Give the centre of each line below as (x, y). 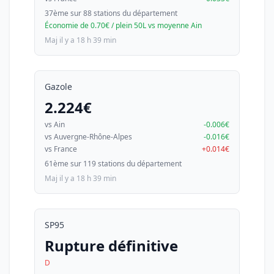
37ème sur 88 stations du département (111, 13)
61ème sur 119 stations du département (113, 164)
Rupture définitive (111, 246)
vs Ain (55, 124)
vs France (61, 149)
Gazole (58, 87)
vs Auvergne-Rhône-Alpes (88, 137)
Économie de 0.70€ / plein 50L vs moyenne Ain (123, 25)
